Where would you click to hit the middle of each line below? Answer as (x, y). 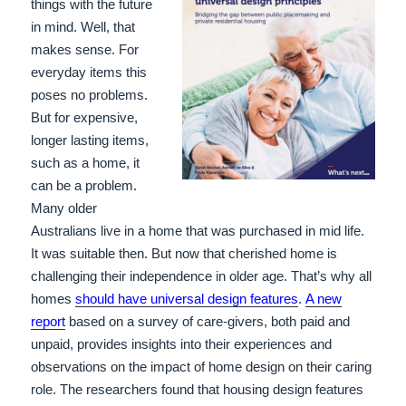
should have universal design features (187, 299)
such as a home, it (86, 163)
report (48, 322)
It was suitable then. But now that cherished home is (184, 254)
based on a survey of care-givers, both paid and (208, 322)
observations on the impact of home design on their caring (202, 367)
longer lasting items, (90, 140)
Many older (64, 208)
